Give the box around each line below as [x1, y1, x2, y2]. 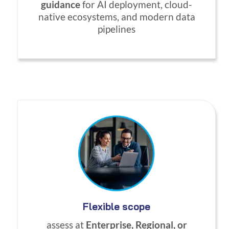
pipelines [98, 23, 135, 35]
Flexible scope [83, 200, 150, 213]
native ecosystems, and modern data [38, 11, 195, 22]
